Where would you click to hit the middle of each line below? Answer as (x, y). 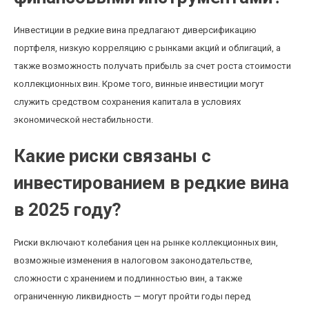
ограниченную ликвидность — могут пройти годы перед (132, 296)
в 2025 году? (68, 210)
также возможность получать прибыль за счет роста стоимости (152, 66)
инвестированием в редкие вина (151, 183)
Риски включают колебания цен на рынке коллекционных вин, (146, 242)
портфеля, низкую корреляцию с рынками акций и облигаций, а (147, 48)
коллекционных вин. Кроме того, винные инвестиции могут (139, 84)
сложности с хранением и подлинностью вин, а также (128, 278)
